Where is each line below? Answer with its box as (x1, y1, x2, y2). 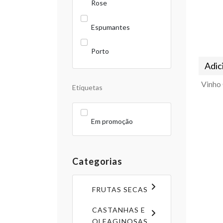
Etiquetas (72, 83, 103, 92)
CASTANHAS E (92, 205, 145, 214)
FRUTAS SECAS (92, 185, 148, 194)
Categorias (72, 155, 122, 167)
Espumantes (91, 22, 130, 31)
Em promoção (91, 116, 133, 125)
